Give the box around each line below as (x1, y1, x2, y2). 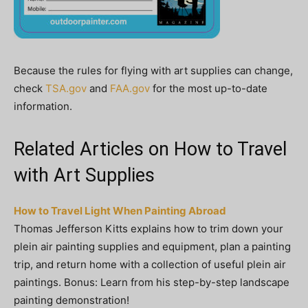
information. (14, 99, 72, 113)
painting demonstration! (14, 293, 129, 307)
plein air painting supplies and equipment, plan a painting (14, 239, 291, 253)
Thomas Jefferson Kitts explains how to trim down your (14, 221, 283, 235)
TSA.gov (45, 81, 87, 95)
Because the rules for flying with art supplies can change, (14, 63, 293, 77)
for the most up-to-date (150, 81, 267, 95)
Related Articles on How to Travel (14, 137, 287, 160)
